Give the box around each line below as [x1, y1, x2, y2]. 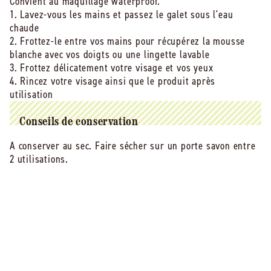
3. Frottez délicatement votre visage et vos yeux [10, 60, 214, 76]
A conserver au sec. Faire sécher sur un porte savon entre [10, 139, 256, 154]
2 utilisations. [10, 152, 69, 167]
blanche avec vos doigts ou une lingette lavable [10, 47, 210, 62]
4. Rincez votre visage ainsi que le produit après [10, 74, 216, 89]
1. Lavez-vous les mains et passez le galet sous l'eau [10, 7, 233, 22]
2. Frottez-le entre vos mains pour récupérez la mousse [10, 34, 246, 49]
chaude [10, 21, 39, 36]
